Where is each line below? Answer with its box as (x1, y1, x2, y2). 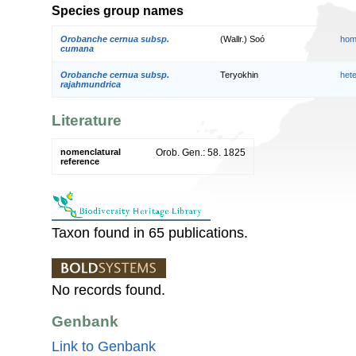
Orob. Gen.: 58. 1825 (156, 146, 246, 158)
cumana (60, 43, 94, 53)
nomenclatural (60, 146, 121, 157)
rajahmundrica (60, 79, 121, 89)
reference (60, 156, 99, 166)
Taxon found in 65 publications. (52, 224, 248, 241)
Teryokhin (220, 69, 258, 79)
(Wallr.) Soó (220, 33, 265, 44)
